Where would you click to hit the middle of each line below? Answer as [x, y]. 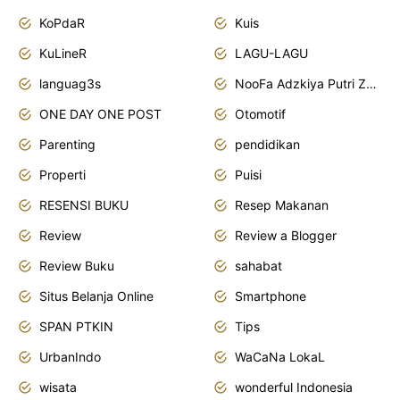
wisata [58, 387]
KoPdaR [62, 22]
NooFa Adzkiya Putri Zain [371, 83]
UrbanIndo [70, 356]
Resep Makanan [282, 204]
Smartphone [271, 296]
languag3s [70, 83]
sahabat [258, 265]
